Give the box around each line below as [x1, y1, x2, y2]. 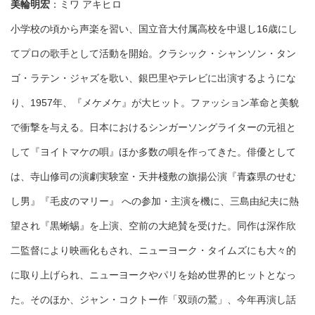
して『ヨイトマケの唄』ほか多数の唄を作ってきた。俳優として [11, 146, 296, 158]
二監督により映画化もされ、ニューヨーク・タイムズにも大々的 [11, 245, 296, 257]
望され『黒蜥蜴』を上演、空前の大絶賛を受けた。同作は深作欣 [11, 220, 296, 232]
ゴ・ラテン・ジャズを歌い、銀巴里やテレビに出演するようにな [11, 72, 296, 84]
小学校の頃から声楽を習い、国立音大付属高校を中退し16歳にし [11, 23, 297, 35]
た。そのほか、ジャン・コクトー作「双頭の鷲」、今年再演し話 [11, 294, 296, 306]
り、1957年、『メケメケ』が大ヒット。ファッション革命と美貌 [11, 97, 299, 109]
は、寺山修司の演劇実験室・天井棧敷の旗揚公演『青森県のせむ [11, 171, 296, 183]
